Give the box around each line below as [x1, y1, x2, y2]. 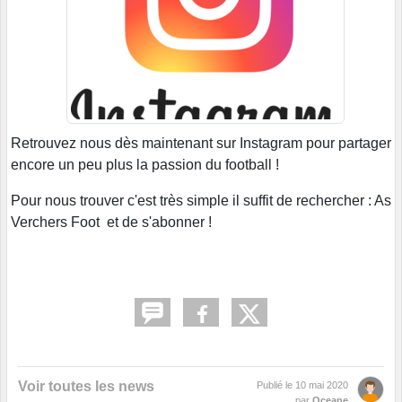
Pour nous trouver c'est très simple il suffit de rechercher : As [11, 193, 391, 209]
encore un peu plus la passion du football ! [11, 157, 279, 173]
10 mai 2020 [295, 380, 348, 391]
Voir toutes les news [18, 379, 154, 395]
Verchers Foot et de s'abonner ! [11, 214, 212, 231]
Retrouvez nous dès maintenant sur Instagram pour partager [11, 135, 391, 152]
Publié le [257, 380, 295, 391]
